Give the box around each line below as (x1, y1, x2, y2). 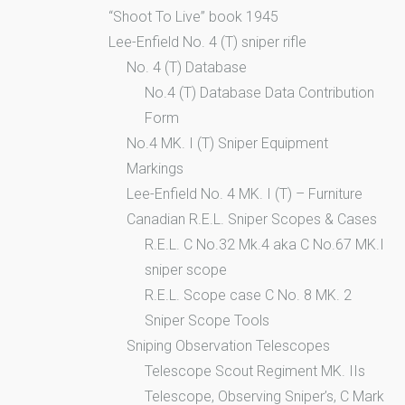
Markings (127, 160, 184, 178)
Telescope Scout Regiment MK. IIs (145, 363, 365, 381)
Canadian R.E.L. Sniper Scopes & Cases (127, 211, 377, 229)
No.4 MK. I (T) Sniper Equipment (127, 135, 328, 153)
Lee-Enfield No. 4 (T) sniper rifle (108, 33, 306, 52)
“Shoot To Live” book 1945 (108, 8, 278, 26)
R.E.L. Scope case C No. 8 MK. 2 (145, 287, 352, 305)
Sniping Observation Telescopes (127, 337, 330, 355)
